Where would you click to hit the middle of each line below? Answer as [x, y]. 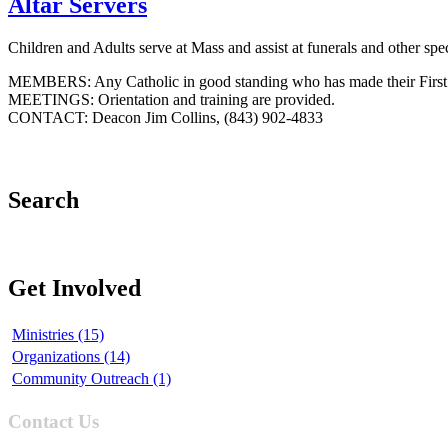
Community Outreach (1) [91, 378]
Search [43, 200]
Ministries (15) [58, 334]
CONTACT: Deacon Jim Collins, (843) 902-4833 [165, 117]
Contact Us [53, 421]
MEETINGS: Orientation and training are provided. [171, 99]
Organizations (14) [71, 356]
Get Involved [74, 288]
